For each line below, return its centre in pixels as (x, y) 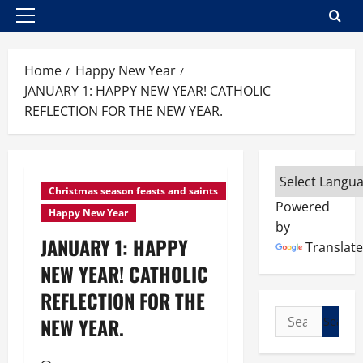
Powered (302, 207)
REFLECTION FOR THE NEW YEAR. (124, 111)
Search (296, 315)
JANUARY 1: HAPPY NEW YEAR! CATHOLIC (147, 91)
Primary (47, 23)
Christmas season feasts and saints (133, 191)
